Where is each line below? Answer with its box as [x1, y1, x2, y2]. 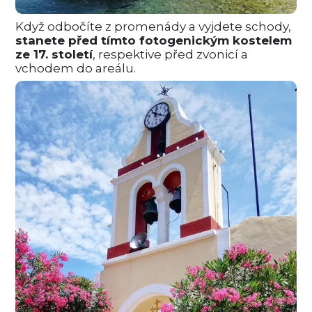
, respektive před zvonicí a [93, 47, 249, 62]
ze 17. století [15, 47, 93, 62]
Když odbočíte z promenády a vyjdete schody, [15, 19, 292, 34]
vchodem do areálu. [15, 61, 136, 76]
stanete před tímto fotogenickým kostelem [15, 33, 292, 48]
